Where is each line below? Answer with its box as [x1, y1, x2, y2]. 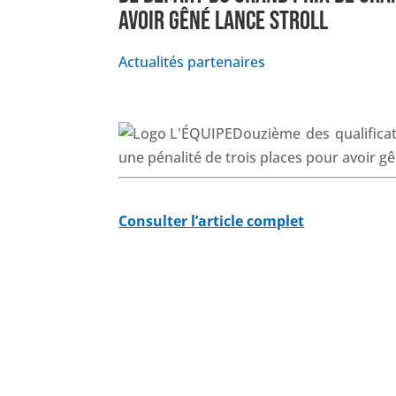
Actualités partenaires [118, 51, 266, 72]
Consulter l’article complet [118, 210, 305, 231]
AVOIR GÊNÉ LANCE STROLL [118, 5, 329, 38]
